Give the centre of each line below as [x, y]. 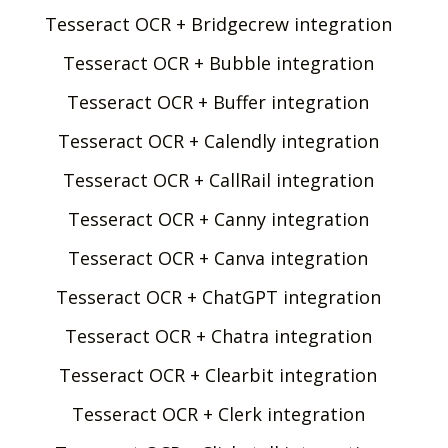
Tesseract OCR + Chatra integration [218, 335]
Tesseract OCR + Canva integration [218, 257]
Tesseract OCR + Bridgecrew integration [218, 23]
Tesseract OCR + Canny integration [218, 218]
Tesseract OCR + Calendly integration [218, 140]
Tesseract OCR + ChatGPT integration [218, 296]
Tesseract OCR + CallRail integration [218, 179]
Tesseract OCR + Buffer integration [218, 101]
